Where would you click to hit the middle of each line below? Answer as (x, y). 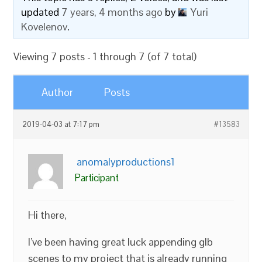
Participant (97, 178)
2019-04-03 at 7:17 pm (61, 125)
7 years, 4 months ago (112, 12)
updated (42, 12)
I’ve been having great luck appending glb (121, 242)
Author (58, 92)
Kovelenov (44, 27)
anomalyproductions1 (126, 162)
